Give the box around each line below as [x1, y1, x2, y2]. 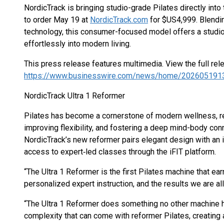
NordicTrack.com [90, 15, 148, 24]
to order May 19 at [24, 15, 90, 24]
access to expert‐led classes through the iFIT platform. [24, 147, 216, 156]
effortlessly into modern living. [24, 39, 131, 48]
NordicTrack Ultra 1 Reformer [24, 91, 125, 100]
